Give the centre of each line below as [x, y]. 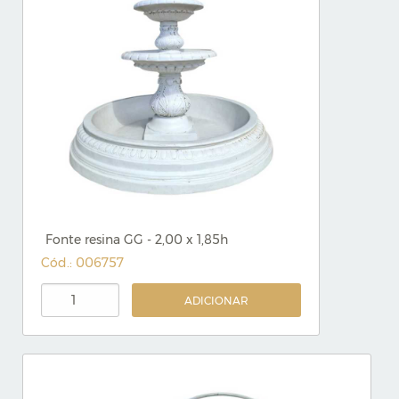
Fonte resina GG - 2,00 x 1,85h [137, 240]
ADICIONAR [217, 301]
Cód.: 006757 [82, 263]
